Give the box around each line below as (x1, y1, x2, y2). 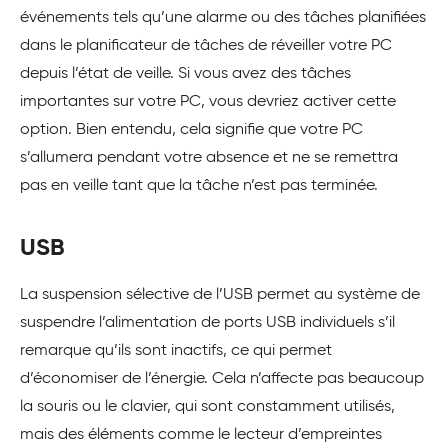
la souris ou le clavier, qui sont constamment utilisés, (20, 399, 395, 416)
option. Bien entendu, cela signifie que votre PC (20, 122, 363, 139)
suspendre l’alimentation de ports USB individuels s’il (20, 315, 395, 332)
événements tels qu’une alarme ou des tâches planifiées (20, 10, 426, 27)
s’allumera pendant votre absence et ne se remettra (20, 150, 398, 167)
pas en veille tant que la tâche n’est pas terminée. (20, 178, 378, 195)
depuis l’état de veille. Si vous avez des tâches (20, 66, 351, 83)
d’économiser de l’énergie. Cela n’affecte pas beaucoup (20, 371, 424, 388)
